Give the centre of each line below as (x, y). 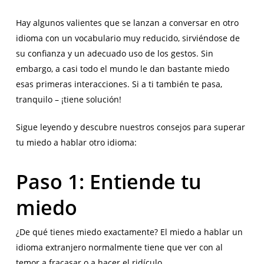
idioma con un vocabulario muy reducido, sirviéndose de (128, 38)
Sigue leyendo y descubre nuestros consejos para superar (130, 127)
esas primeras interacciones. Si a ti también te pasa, (119, 84)
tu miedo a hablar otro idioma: (76, 143)
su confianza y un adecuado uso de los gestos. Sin (114, 54)
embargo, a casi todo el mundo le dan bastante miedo (122, 69)
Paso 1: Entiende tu (108, 182)
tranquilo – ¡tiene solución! (68, 100)
